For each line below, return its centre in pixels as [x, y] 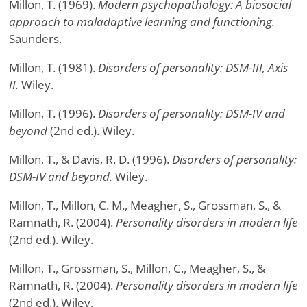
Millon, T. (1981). [53, 68]
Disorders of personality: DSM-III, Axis [193, 68]
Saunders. [35, 39]
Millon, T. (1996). [53, 114]
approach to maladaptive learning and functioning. [142, 22]
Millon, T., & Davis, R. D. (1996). [90, 160]
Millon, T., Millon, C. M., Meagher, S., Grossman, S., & [145, 206]
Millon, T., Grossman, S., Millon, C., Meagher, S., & [137, 269]
